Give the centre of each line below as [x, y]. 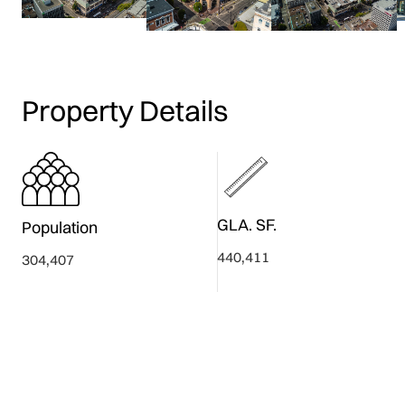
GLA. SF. [247, 225]
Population [60, 227]
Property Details [125, 111]
